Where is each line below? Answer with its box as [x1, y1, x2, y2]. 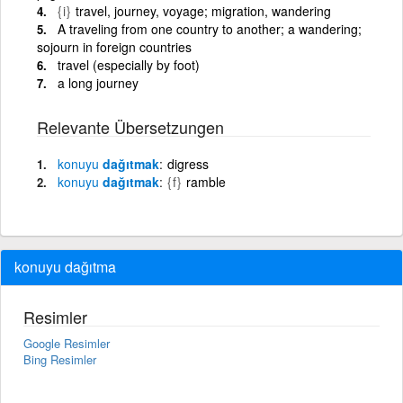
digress [167, 154, 209, 173]
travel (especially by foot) [58, 55, 200, 74]
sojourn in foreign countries [37, 37, 192, 56]
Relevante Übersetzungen [37, 114, 224, 139]
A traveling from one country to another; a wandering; [58, 19, 362, 38]
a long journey [58, 73, 139, 92]
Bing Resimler [23, 350, 96, 368]
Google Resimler [23, 334, 110, 352]
